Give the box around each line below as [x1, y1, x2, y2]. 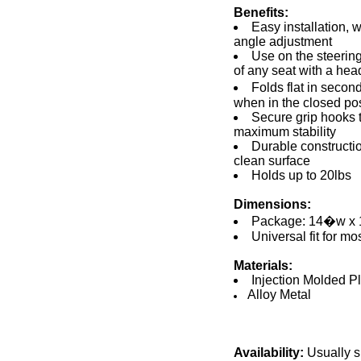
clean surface [233, 154, 310, 168]
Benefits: [233, 6, 288, 20]
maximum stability [233, 125, 336, 139]
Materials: [233, 259, 293, 273]
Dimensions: [233, 197, 311, 212]
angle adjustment [233, 35, 332, 49]
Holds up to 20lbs [251, 168, 351, 183]
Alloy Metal [247, 288, 311, 302]
